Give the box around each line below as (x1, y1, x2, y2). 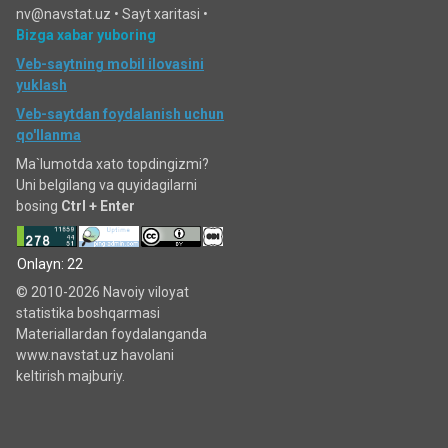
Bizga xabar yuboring (16, 27, 156, 43)
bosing (16, 198, 61, 214)
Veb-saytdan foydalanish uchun (16, 106, 224, 122)
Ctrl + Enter (61, 198, 135, 214)
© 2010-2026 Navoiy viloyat (16, 284, 189, 300)
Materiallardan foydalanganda (16, 326, 207, 342)
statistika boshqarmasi (16, 305, 160, 321)
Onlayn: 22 (17, 256, 83, 273)
